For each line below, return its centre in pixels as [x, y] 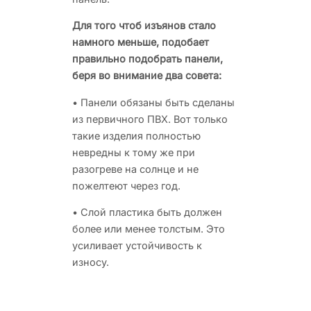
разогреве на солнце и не [135, 169]
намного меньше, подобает [141, 42]
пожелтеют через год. [126, 185]
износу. [91, 262]
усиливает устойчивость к [137, 245]
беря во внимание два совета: [147, 75]
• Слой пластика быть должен [147, 212]
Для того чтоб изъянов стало [144, 25]
